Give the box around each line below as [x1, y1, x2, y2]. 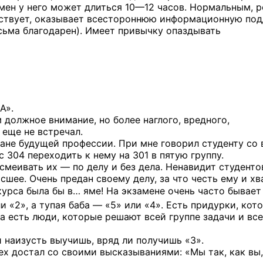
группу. [188, 149, 224, 161]
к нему [85, 149, 116, 161]
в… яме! [68, 185, 103, 197]
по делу [73, 161, 109, 173]
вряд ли [97, 234, 133, 246]
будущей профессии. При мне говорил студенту [16, 137, 247, 149]
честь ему [188, 173, 241, 184]
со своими [48, 245, 97, 258]
